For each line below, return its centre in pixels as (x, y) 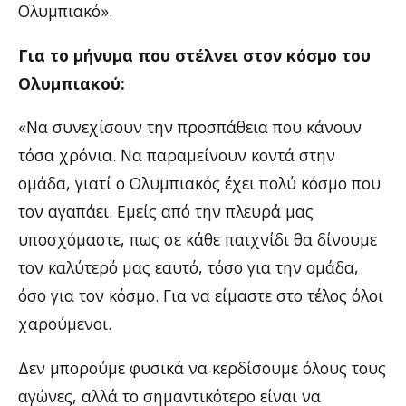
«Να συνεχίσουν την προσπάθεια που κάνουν (190, 127)
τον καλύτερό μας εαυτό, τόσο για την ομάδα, (188, 267)
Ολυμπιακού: (72, 83)
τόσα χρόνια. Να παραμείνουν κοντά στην (177, 155)
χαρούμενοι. (65, 324)
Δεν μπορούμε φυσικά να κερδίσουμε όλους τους (202, 367)
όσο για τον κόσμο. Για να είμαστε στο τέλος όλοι (201, 295)
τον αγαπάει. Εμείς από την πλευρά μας (166, 211)
